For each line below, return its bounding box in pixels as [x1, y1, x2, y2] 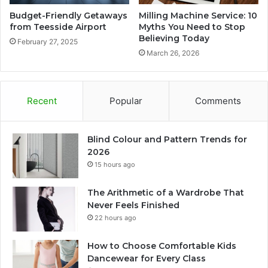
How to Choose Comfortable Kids [87, 240, 236, 251]
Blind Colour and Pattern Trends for [87, 133, 247, 145]
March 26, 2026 [147, 48, 199, 57]
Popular [109, 95, 142, 106]
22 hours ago [95, 213, 136, 222]
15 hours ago [95, 160, 135, 169]
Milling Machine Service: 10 [139, 10, 257, 21]
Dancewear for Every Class [87, 252, 206, 264]
